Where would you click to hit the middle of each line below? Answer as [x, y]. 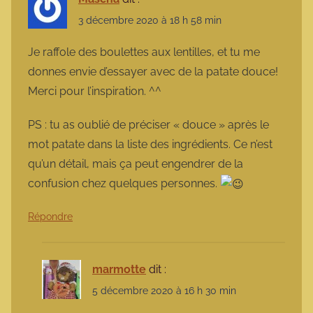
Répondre [50, 217]
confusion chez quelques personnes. [124, 183]
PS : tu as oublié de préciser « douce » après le [148, 124]
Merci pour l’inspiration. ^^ [95, 91]
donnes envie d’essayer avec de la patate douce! [153, 71]
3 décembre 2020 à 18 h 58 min [150, 21]
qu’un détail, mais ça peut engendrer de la [136, 163]
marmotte [119, 270]
